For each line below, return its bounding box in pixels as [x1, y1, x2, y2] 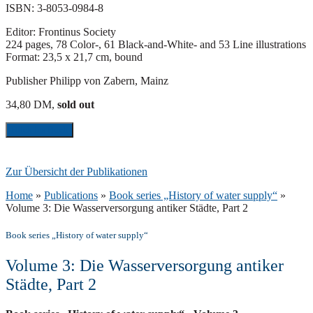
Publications [44, 189, 98, 201]
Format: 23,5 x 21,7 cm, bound [6, 50, 143, 63]
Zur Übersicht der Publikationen [6, 165, 147, 177]
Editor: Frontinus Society [6, 25, 116, 38]
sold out [54, 98, 94, 110]
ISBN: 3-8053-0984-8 [6, 1, 103, 14]
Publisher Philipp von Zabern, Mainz [6, 74, 168, 87]
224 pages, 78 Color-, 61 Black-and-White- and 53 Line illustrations [6, 38, 306, 50]
